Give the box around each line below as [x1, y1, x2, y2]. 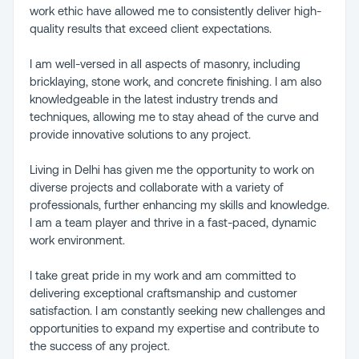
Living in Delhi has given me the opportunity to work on [30, 163, 314, 176]
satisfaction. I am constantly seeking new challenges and [30, 305, 325, 317]
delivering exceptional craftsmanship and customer [30, 287, 297, 300]
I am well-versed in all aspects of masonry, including [30, 58, 301, 71]
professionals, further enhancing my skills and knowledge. [30, 199, 329, 212]
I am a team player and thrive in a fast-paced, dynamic [30, 216, 317, 229]
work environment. [30, 234, 125, 247]
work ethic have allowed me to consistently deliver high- [30, 5, 321, 18]
